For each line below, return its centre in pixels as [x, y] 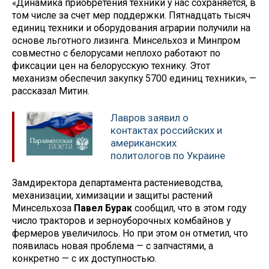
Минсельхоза [43, 208]
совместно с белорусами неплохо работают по [116, 53]
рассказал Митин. [51, 91]
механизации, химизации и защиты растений [112, 195]
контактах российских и [166, 131]
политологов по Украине [168, 156]
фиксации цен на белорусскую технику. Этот [111, 66]
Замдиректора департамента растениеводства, [117, 183]
